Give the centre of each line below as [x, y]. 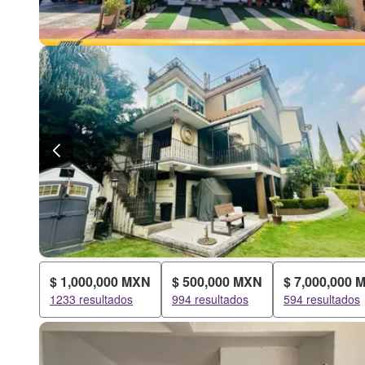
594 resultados [322, 299]
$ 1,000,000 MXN [100, 281]
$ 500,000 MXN [217, 281]
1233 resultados [91, 299]
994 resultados [210, 299]
